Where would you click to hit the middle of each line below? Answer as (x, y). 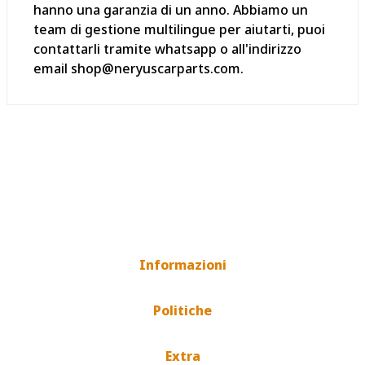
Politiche (182, 310)
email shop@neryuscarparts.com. (139, 68)
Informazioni (182, 265)
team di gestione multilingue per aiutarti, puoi (179, 29)
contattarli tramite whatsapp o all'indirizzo (167, 49)
